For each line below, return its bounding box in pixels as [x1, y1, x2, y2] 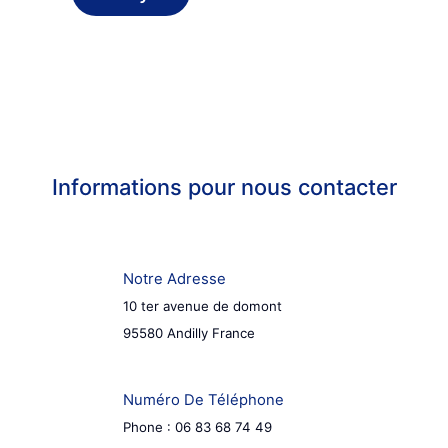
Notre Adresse [122, 270, 226, 289]
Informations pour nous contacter [51, 174, 397, 201]
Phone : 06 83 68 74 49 [122, 419, 272, 436]
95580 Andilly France [122, 325, 255, 342]
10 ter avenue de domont [122, 298, 282, 315]
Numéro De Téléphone [122, 391, 284, 410]
